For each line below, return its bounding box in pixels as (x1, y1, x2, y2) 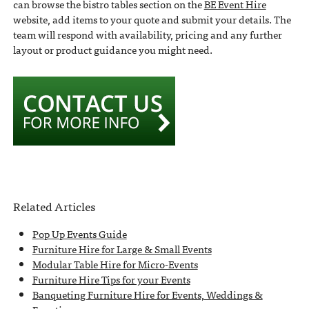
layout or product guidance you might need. (12, 41, 212, 59)
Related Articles (12, 197, 95, 216)
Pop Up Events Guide (32, 226, 127, 243)
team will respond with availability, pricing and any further (12, 26, 282, 43)
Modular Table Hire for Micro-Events (32, 256, 198, 273)
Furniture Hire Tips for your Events (32, 271, 190, 288)
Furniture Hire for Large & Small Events (32, 241, 212, 258)
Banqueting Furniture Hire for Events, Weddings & (32, 286, 263, 303)
